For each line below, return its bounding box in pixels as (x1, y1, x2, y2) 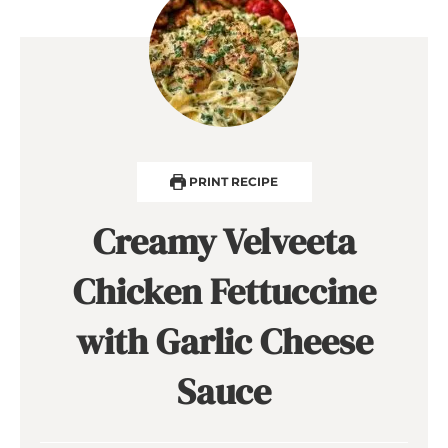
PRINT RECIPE (185, 173, 278, 189)
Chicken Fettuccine (72, 266, 376, 316)
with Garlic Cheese (75, 316, 373, 366)
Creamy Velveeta (92, 216, 356, 266)
